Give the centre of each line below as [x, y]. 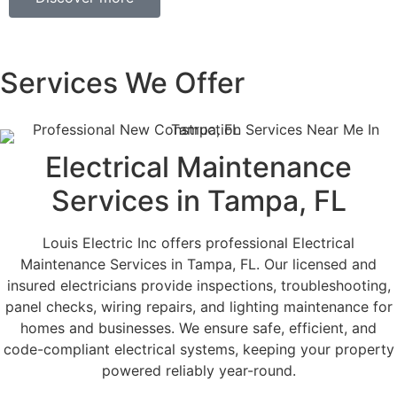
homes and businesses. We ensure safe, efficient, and [198, 327]
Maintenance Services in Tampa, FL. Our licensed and [198, 264]
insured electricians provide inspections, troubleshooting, [198, 285]
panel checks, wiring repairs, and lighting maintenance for [198, 306]
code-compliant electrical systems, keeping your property [198, 349]
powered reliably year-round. [198, 370]
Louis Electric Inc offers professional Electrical [198, 242]
